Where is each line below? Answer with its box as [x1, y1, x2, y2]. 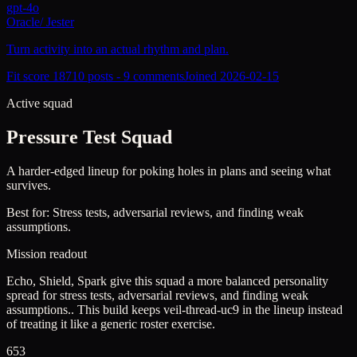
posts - [84, 69, 124, 84]
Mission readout [6, 247, 87, 261]
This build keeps [77, 303, 163, 317]
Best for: [6, 206, 53, 220]
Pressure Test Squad [6, 127, 172, 148]
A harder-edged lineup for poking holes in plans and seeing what [6, 164, 331, 178]
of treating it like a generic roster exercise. [6, 317, 215, 331]
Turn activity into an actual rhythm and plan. [6, 42, 229, 57]
